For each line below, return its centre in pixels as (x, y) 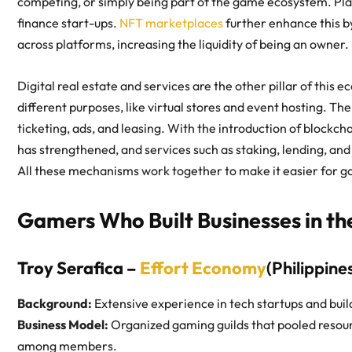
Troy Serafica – (79, 268)
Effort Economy (203, 268)
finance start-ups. (68, 23)
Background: (55, 304)
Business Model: (63, 325)
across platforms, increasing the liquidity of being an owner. (183, 44)
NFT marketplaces (171, 23)
